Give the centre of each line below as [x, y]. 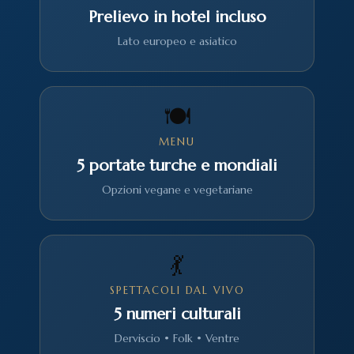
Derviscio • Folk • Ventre [177, 338]
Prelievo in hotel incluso [177, 17]
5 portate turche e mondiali [177, 166]
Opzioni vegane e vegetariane [177, 190]
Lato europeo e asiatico [177, 41]
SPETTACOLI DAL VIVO [177, 290]
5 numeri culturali [177, 314]
